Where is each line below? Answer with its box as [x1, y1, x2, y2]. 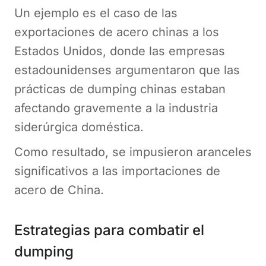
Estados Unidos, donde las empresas [14, 43, 225, 58]
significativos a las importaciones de [14, 163, 220, 178]
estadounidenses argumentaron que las [14, 62, 240, 77]
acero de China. [14, 182, 104, 197]
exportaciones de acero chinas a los [14, 24, 219, 39]
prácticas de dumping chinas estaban [14, 81, 226, 96]
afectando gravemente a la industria [14, 100, 218, 115]
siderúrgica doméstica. [14, 119, 147, 134]
